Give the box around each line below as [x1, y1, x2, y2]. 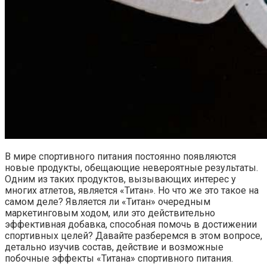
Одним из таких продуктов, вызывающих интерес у [5, 173, 236, 185]
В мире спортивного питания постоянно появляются [5, 150, 236, 162]
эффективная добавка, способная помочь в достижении [5, 218, 257, 230]
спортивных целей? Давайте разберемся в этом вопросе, [5, 229, 262, 241]
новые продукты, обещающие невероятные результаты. [5, 162, 258, 173]
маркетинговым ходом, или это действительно [5, 207, 215, 219]
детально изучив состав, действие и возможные [5, 241, 223, 253]
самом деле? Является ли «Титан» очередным [5, 195, 210, 207]
